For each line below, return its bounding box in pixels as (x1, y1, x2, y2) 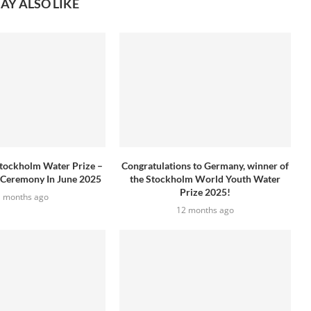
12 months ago (176, 203, 235, 216)
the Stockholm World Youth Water (130, 172, 281, 185)
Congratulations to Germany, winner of (121, 159, 289, 171)
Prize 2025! (180, 185, 231, 198)
